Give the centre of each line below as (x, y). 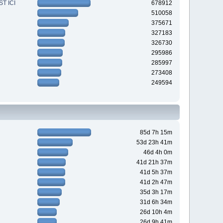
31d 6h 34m (156, 202)
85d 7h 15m (156, 133)
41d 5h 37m (156, 172)
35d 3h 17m (156, 192)
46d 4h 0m (158, 153)
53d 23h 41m (154, 143)
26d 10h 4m (156, 212)
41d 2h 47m (156, 182)
